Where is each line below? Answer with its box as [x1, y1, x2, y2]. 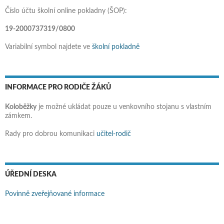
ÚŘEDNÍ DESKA [5, 171, 56, 178]
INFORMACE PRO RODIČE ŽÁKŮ [5, 84, 111, 91]
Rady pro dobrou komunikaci [5, 130, 96, 138]
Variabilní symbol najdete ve [5, 43, 92, 51]
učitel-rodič [96, 130, 131, 138]
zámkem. [5, 112, 32, 120]
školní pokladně [92, 43, 139, 51]
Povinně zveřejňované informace [5, 190, 104, 198]
